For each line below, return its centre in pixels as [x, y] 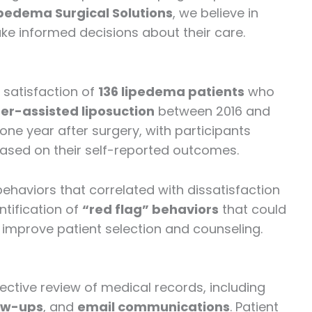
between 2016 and [212, 111]
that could [252, 209]
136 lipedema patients [171, 91]
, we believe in [216, 13]
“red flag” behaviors [150, 209]
